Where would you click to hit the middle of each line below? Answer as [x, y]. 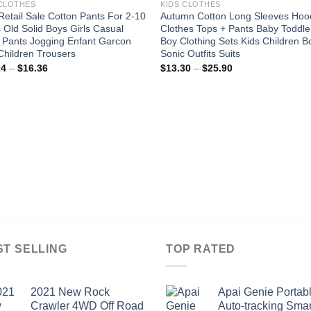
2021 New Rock [70, 292]
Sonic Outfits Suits [201, 54]
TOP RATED [201, 249]
